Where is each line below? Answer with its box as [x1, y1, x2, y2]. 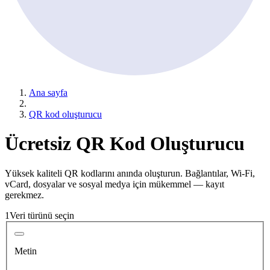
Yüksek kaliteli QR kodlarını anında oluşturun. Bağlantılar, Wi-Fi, [5, 168, 255, 178]
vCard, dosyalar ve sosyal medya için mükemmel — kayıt [5, 178, 224, 189]
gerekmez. [5, 189, 44, 200]
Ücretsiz [5, 133, 76, 155]
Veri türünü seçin [10, 210, 74, 221]
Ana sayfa [29, 87, 67, 98]
